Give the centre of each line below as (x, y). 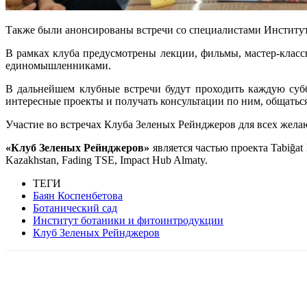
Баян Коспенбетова (78, 195)
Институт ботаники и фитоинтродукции (128, 220)
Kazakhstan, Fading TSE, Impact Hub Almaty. (107, 160)
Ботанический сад (75, 208)
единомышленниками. (58, 65)
